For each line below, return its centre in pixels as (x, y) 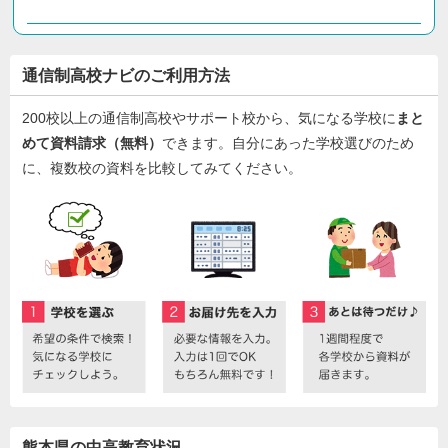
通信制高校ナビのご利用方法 (126, 76)
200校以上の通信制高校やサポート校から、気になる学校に (209, 118)
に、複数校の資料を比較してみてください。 (162, 168)
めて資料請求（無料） (92, 143)
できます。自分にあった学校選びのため (288, 143)
